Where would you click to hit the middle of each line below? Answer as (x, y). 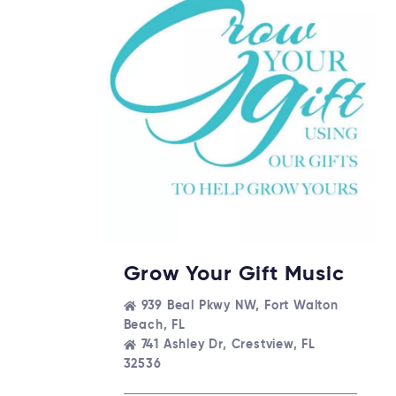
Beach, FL (154, 326)
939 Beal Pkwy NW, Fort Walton (240, 306)
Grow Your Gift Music (234, 274)
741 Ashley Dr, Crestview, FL (228, 345)
